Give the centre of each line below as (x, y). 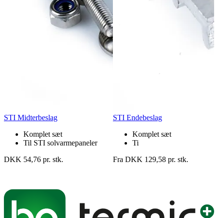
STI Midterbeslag (31, 117)
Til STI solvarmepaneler (60, 143)
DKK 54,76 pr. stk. (34, 159)
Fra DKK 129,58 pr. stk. (151, 159)
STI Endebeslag (137, 117)
